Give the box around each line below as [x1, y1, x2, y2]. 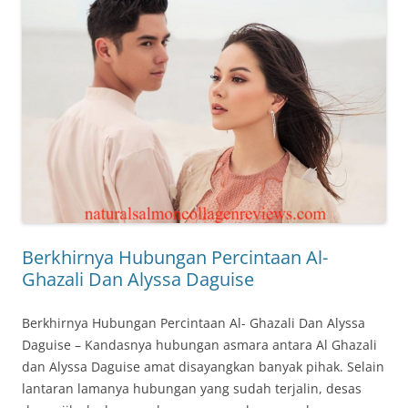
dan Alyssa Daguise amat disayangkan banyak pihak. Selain [22, 358, 384, 376]
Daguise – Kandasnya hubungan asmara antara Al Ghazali [22, 336, 377, 354]
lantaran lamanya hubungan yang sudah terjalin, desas [22, 380, 362, 398]
